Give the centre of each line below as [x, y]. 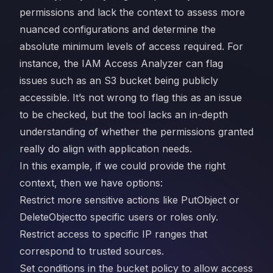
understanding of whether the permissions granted [136, 132]
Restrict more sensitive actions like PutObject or [129, 200]
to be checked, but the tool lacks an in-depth [124, 115]
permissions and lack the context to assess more [132, 12]
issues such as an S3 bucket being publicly [119, 80]
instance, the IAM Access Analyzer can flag [121, 63]
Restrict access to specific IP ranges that [113, 234]
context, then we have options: [91, 183]
